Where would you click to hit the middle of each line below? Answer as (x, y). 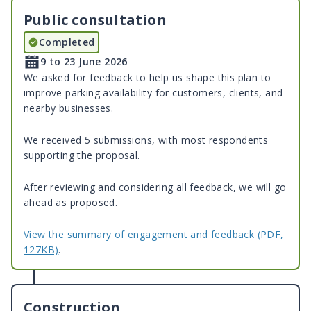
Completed (67, 42)
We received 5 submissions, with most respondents (146, 140)
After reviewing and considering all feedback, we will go (155, 187)
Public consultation (95, 20)
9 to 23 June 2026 (84, 62)
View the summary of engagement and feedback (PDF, (154, 235)
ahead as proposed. (71, 203)
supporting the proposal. (82, 155)
